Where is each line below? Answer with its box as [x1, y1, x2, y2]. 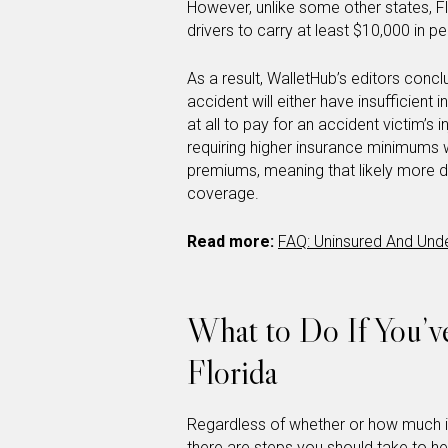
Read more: [187, 231, 274, 251]
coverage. [187, 183, 259, 203]
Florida [187, 350, 278, 393]
